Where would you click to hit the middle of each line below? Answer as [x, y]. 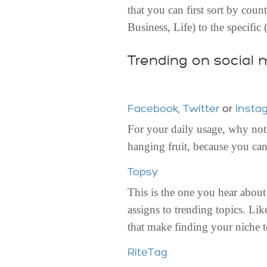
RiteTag [148, 252]
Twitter [201, 108]
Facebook [153, 108]
